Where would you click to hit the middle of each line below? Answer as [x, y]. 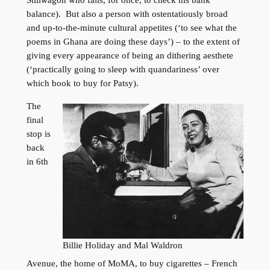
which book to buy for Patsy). [82, 83]
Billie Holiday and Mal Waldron [123, 245]
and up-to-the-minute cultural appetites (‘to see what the [131, 27]
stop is [38, 133]
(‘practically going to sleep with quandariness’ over [123, 69]
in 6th [37, 161]
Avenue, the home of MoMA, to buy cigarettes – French [132, 264]
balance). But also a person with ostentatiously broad [127, 14]
